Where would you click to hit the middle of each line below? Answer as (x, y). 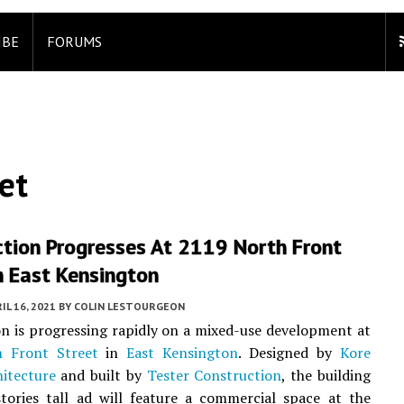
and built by (101, 375)
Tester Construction (214, 375)
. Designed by (289, 353)
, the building (326, 375)
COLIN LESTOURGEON (129, 306)
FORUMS (74, 41)
